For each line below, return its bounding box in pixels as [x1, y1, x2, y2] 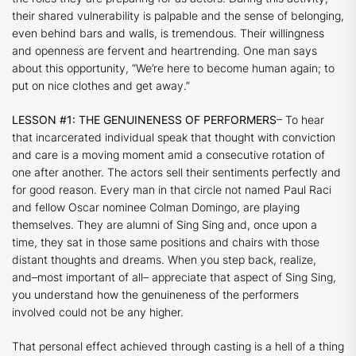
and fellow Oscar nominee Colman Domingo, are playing [12, 200, 300, 215]
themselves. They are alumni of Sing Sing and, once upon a [12, 218, 317, 232]
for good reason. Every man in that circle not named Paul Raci [12, 183, 331, 197]
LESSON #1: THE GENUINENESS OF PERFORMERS [12, 113, 277, 127]
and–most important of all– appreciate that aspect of [12, 270, 285, 284]
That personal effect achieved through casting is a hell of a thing [12, 339, 344, 354]
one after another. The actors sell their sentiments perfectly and [12, 165, 341, 180]
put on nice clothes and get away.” [12, 79, 190, 93]
